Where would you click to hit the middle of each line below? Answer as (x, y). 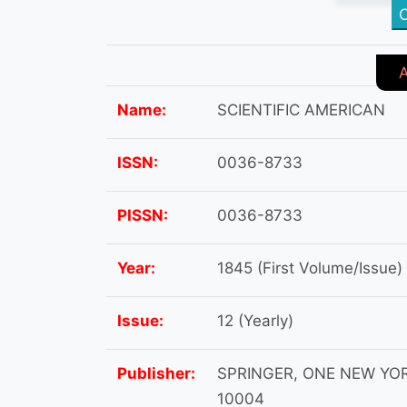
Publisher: (156, 373)
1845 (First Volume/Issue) (310, 268)
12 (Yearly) (255, 320)
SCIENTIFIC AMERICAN (301, 109)
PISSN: (143, 215)
